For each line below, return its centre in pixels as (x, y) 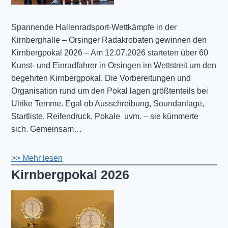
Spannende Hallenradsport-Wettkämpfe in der (94, 27)
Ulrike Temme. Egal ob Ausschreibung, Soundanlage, (107, 103)
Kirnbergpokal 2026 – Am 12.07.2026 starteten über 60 (109, 52)
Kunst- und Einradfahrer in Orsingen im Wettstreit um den (113, 65)
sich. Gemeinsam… (46, 129)
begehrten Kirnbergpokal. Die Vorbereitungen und (101, 78)
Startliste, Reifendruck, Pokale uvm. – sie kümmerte (105, 116)
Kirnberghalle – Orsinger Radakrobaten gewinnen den (109, 40)
